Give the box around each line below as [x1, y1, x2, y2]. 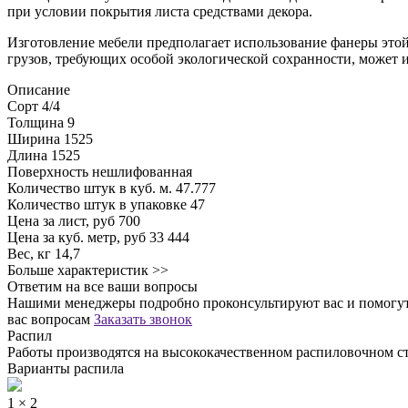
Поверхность [7, 163, 88, 179]
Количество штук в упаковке [7, 196, 187, 212]
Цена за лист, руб [7, 212, 115, 229]
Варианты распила [7, 360, 124, 376]
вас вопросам [7, 311, 94, 327]
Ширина [7, 130, 60, 147]
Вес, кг [7, 245, 51, 261]
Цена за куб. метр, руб [7, 229, 146, 245]
